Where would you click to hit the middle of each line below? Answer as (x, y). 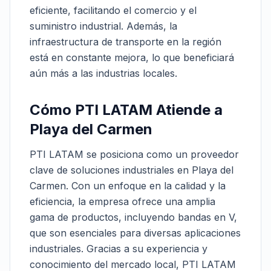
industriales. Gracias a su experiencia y (119, 249)
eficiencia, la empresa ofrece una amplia (122, 201)
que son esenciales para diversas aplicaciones (135, 233)
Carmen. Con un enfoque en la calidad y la (128, 186)
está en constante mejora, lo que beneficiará (132, 57)
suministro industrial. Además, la (103, 26)
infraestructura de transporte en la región (126, 42)
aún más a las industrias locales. (103, 73)
